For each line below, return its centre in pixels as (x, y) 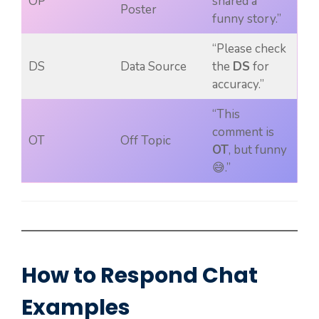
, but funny (257, 150)
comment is (243, 132)
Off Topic (145, 140)
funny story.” (246, 19)
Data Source (153, 66)
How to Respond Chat (140, 276)
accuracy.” (238, 84)
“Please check (249, 48)
